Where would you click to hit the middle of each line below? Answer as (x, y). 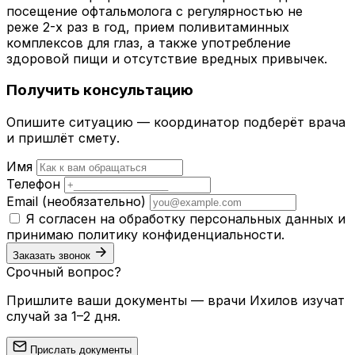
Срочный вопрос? (64, 272)
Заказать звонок (52, 256)
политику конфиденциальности (179, 235)
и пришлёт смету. (63, 138)
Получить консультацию (100, 90)
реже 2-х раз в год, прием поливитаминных (148, 27)
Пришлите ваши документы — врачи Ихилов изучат (176, 301)
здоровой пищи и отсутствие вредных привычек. (167, 58)
